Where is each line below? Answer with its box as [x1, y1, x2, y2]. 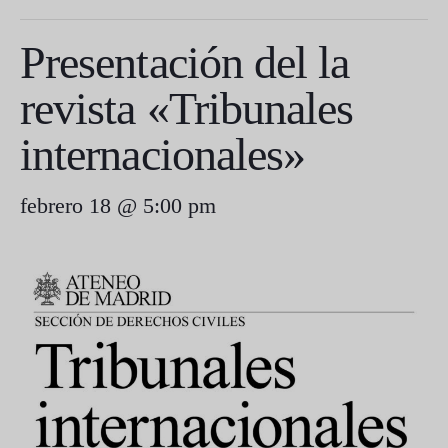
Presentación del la [20, 37, 350, 88]
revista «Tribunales [20, 83, 354, 134]
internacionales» [20, 129, 306, 180]
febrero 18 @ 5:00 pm [20, 193, 216, 218]
